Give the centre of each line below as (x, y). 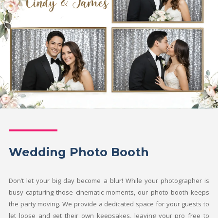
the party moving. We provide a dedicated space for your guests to (109, 204)
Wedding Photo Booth (79, 152)
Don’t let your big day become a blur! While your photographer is (109, 180)
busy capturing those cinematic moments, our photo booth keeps (109, 192)
